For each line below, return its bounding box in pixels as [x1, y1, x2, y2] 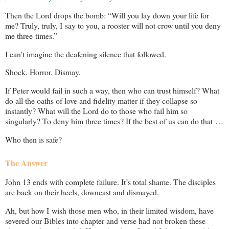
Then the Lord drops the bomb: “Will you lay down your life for [5, 9, 209, 20]
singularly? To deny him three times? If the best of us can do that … [5, 116, 223, 127]
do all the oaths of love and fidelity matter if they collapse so [5, 95, 197, 106]
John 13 [5, 176, 31, 188]
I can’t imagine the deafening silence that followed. [5, 48, 166, 59]
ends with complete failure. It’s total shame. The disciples [31, 176, 216, 188]
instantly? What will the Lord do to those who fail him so [5, 105, 188, 117]
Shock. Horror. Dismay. [5, 66, 81, 78]
